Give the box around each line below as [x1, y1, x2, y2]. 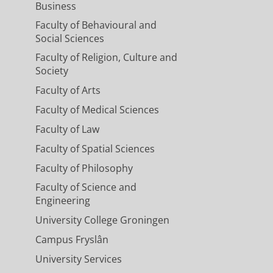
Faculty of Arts [35, 83, 101, 97]
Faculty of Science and [35, 180, 136, 194]
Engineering [35, 194, 90, 208]
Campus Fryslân [35, 233, 108, 247]
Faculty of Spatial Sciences [35, 142, 155, 156]
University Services [35, 252, 122, 266]
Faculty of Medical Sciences [35, 103, 159, 117]
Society [35, 64, 68, 78]
